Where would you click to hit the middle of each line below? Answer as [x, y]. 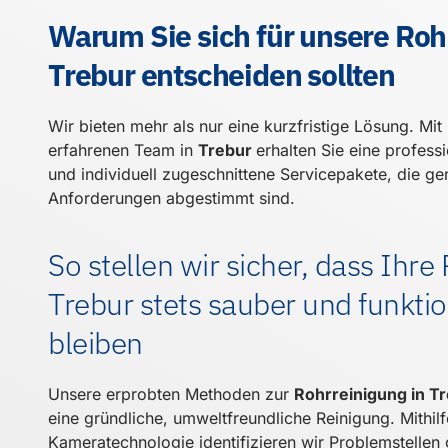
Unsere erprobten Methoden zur [171, 393]
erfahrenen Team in [123, 150]
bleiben [95, 342]
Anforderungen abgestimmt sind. [171, 198]
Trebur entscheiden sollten [221, 75]
